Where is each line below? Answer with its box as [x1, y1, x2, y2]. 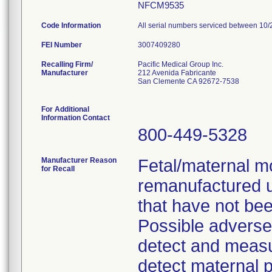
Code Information [41, 21, 101, 30]
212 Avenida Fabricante [138, 69, 216, 77]
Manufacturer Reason [41, 156, 117, 165]
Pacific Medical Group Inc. [138, 60, 223, 69]
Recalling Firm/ [41, 60, 93, 69]
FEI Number [41, 41, 82, 49]
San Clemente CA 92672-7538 [138, 77, 239, 86]
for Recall [41, 165, 75, 173]
